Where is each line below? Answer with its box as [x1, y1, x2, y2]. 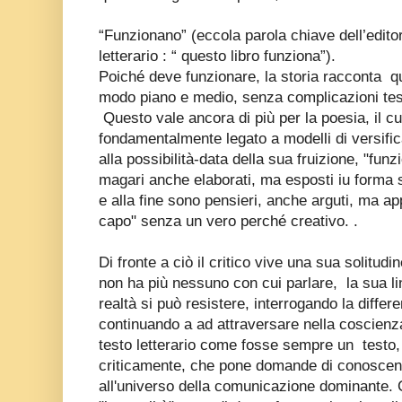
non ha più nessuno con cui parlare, [99, 274, 342, 292]
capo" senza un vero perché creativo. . [99, 212, 358, 230]
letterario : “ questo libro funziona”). [99, 47, 336, 65]
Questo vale [99, 109, 188, 127]
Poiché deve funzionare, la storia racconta [99, 67, 386, 85]
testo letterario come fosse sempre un [99, 336, 354, 354]
